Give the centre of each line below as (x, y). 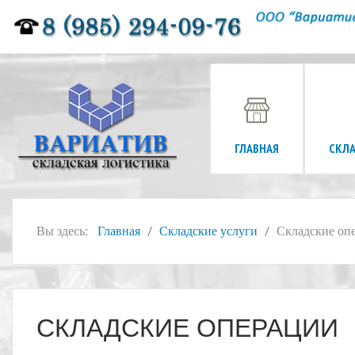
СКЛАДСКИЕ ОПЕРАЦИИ (187, 328)
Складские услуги (208, 231)
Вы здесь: (65, 231)
